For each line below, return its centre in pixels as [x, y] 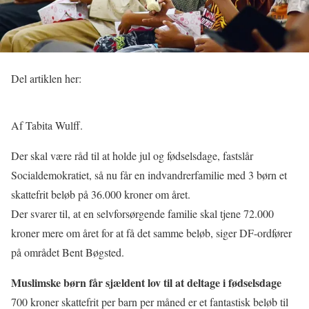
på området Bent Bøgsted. [68, 252]
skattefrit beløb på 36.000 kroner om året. [101, 194]
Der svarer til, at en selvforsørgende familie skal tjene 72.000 [142, 213]
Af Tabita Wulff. [47, 125]
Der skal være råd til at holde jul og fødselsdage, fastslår [132, 155]
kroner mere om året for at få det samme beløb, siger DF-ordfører [151, 232]
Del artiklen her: [46, 78]
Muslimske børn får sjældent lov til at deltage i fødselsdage [146, 282]
